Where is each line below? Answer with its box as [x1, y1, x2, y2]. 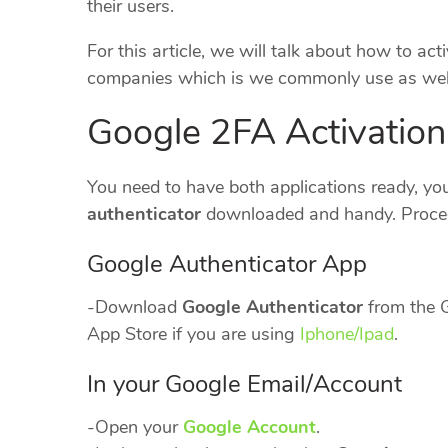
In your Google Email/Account [87, 368, 402, 401]
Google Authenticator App [87, 248, 367, 281]
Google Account [183, 415, 316, 440]
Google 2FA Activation [87, 108, 446, 158]
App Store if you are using [87, 322, 300, 347]
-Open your [87, 415, 183, 440]
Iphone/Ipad [300, 322, 394, 347]
